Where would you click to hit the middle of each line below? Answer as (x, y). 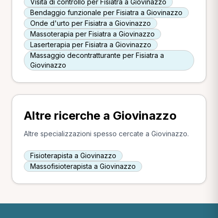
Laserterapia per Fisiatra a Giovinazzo (91, 45)
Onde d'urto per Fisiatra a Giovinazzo (91, 23)
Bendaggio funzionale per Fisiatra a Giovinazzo (106, 12)
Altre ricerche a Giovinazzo (100, 116)
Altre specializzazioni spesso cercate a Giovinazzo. (106, 134)
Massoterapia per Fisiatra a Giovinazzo (92, 34)
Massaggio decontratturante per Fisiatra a (97, 55)
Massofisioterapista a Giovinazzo (83, 166)
